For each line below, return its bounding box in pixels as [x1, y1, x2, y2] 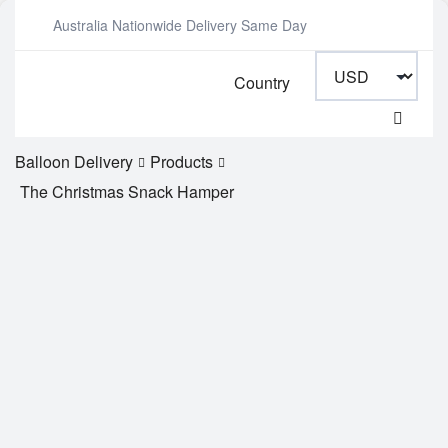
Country [234, 71, 290, 94]
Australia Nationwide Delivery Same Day [52, 15, 307, 35]
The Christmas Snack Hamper [20, 180, 234, 203]
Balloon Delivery [15, 150, 133, 173]
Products [150, 150, 213, 173]
